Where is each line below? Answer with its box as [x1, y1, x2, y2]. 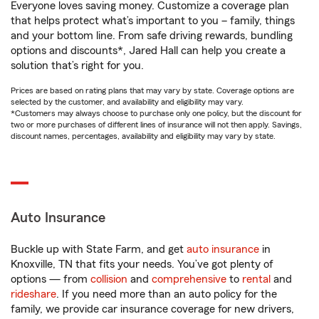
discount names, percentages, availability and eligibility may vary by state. [11, 132, 276, 140]
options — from [11, 273, 90, 285]
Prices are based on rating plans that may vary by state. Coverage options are [11, 86, 294, 95]
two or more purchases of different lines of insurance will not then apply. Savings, [11, 120, 302, 129]
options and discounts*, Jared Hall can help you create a [11, 45, 286, 56]
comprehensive [152, 273, 226, 285]
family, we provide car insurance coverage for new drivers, [11, 303, 294, 315]
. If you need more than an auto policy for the [56, 288, 277, 300]
